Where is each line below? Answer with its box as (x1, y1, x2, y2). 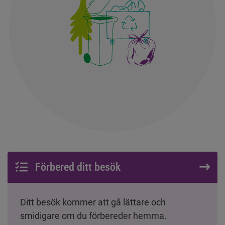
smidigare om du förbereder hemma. (20, 210, 167, 221)
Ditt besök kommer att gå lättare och (20, 196, 166, 207)
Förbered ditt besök (35, 160, 121, 173)
